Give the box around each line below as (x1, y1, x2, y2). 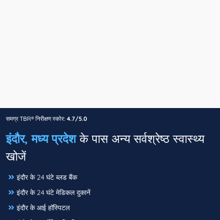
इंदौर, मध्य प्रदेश (6, 131, 76, 146)
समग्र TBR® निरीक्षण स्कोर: (6, 115, 67, 123)
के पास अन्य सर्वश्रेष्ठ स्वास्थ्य (76, 131, 204, 146)
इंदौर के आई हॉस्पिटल (17, 203, 70, 213)
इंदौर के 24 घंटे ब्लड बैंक (17, 173, 77, 182)
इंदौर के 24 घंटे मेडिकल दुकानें (17, 188, 90, 197)
